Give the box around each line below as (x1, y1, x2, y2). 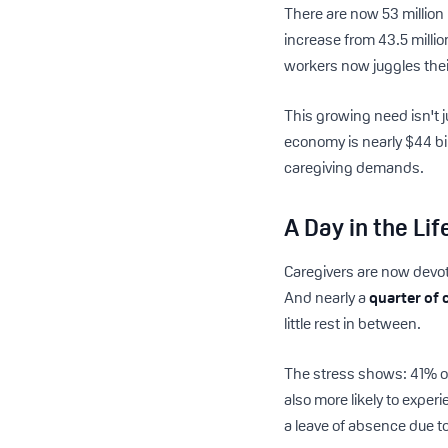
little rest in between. (284, 313, 422, 334)
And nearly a (284, 287, 370, 308)
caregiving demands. (284, 157, 425, 178)
